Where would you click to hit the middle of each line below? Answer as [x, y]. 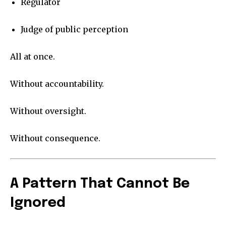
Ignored [38, 203]
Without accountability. [57, 84]
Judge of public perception [74, 30]
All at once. [33, 57]
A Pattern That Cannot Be [100, 184]
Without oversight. [48, 111]
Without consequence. [55, 138]
